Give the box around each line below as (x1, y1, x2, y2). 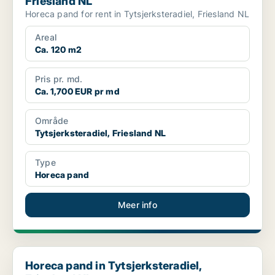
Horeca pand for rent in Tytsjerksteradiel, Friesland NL (25, 9, 249, 20)
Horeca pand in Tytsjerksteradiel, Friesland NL (13, 247, 204, 258)
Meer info (118, 199, 157, 211)
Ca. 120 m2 (35, 44, 82, 55)
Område (35, 115, 69, 126)
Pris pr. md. (35, 74, 83, 85)
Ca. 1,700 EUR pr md (35, 86, 120, 97)
